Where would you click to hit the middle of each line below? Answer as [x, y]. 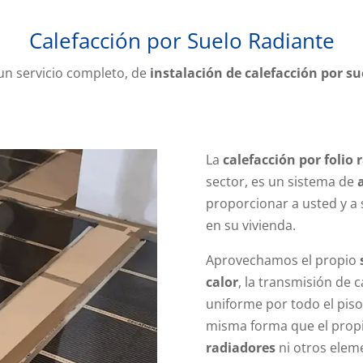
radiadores [240, 348]
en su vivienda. [250, 226]
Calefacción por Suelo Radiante [181, 40]
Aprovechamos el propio [282, 261]
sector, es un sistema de [281, 182]
